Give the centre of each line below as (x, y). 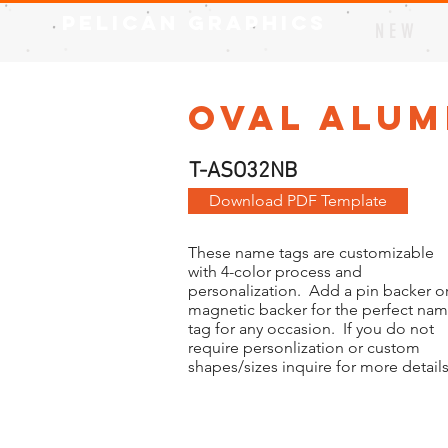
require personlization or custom (304, 347)
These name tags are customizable (311, 252)
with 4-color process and (275, 271)
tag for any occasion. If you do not (311, 328)
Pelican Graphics (194, 22)
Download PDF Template (298, 200)
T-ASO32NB (243, 171)
